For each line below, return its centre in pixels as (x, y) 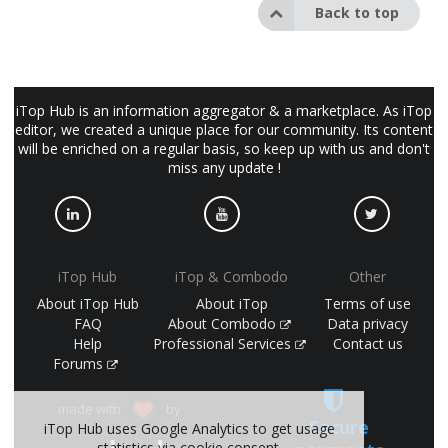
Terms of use (368, 303)
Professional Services (223, 343)
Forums (79, 363)
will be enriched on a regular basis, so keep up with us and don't (224, 149)
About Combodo (223, 323)
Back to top (357, 13)
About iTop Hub (87, 303)
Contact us (367, 343)
